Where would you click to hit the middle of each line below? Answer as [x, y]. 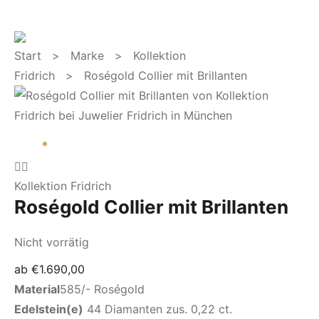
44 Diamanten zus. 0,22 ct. [159, 309]
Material [37, 289]
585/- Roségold [102, 289]
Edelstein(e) [49, 309]
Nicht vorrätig [52, 242]
